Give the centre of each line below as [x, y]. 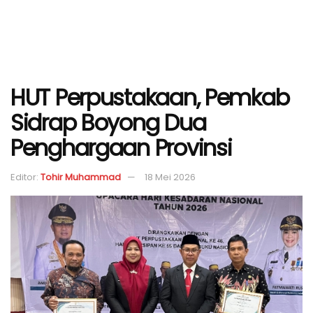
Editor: [24, 177]
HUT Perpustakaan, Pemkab [150, 97]
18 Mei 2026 [170, 177]
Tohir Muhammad [81, 177]
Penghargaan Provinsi [121, 148]
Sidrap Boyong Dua [108, 123]
